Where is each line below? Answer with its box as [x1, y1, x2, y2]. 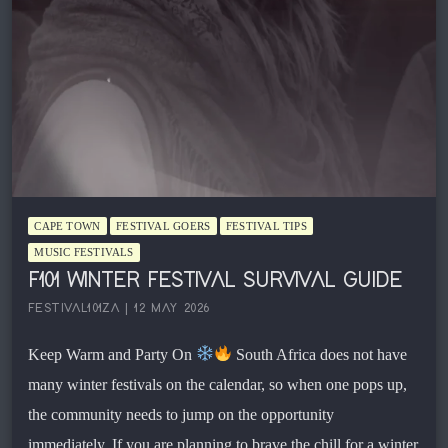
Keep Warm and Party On [28, 345, 196, 363]
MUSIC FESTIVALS [34, 246, 134, 259]
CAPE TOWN [34, 220, 101, 233]
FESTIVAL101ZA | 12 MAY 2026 [28, 301, 210, 315]
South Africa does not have [232, 345, 408, 363]
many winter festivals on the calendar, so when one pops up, [28, 375, 407, 393]
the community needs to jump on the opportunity [28, 405, 334, 423]
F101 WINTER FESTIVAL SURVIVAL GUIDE [28, 269, 402, 292]
